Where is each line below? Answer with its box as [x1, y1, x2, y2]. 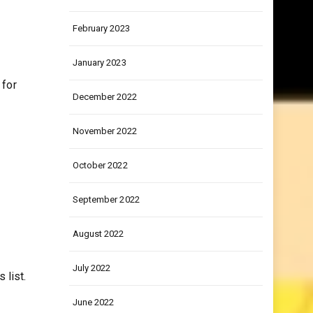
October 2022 [72, 187, 128, 198]
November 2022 [72, 153, 137, 163]
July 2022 [72, 290, 111, 300]
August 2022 [72, 256, 124, 266]
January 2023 [72, 85, 126, 95]
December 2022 [72, 119, 137, 129]
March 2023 [72, 16, 120, 27]
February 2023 [72, 50, 130, 61]
